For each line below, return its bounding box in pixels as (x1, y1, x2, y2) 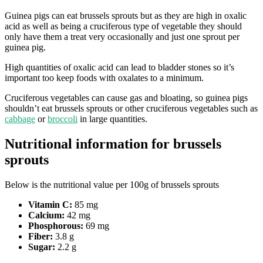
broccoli (48, 113, 77, 124)
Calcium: (28, 210, 65, 220)
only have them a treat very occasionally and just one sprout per (5, 31, 240, 42)
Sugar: (28, 241, 55, 252)
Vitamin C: (28, 199, 72, 210)
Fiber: (28, 231, 53, 241)
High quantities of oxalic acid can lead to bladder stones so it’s (5, 62, 234, 72)
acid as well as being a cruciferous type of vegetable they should (5, 21, 242, 31)
